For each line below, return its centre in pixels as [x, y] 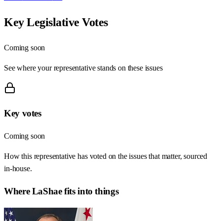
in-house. [18, 169]
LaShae [47, 191]
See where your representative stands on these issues [83, 68]
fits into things [90, 191]
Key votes [23, 113]
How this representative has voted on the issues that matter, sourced [106, 156]
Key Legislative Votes [56, 22]
